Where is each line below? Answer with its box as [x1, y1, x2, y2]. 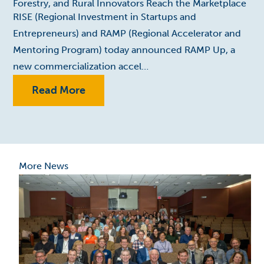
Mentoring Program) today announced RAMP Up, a [13, 44, 235, 55]
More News [19, 160, 68, 171]
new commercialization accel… [13, 60, 148, 72]
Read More [32, 83, 85, 97]
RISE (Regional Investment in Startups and [13, 11, 196, 22]
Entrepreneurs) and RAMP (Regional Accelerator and [13, 27, 241, 39]
